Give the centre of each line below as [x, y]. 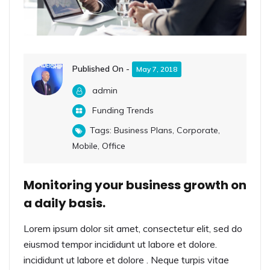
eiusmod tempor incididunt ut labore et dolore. [120, 244]
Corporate [197, 130]
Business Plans [143, 130]
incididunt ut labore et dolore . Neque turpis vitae [126, 260]
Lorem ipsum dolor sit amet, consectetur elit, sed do [133, 229]
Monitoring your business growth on [135, 185]
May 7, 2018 [157, 69]
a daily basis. [64, 203]
